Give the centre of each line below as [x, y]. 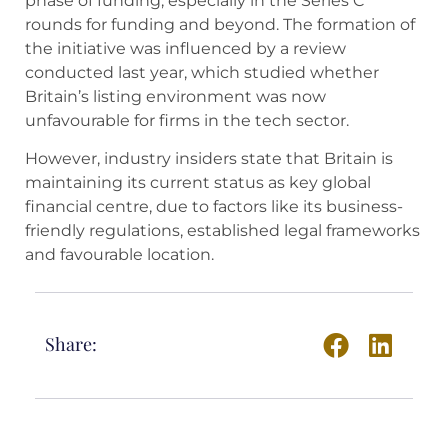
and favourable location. [119, 255]
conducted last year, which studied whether [202, 72]
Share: [71, 344]
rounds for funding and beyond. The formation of [220, 24]
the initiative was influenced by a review [185, 48]
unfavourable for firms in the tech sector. [187, 120]
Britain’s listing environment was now [175, 96]
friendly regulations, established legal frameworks [222, 231]
